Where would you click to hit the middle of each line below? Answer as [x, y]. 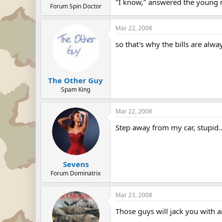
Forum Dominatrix [76, 173]
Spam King [76, 89]
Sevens [76, 164]
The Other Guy [76, 80]
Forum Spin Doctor [76, 6]
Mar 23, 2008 [134, 195]
